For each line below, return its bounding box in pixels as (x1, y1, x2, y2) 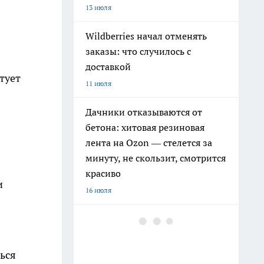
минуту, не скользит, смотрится (85, 152, 226, 164)
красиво (85, 167, 121, 179)
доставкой (85, 61, 131, 72)
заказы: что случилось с (85, 45, 191, 57)
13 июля (85, 3, 111, 12)
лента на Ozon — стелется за (85, 137, 212, 148)
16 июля (85, 186, 111, 194)
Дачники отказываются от (85, 106, 202, 118)
